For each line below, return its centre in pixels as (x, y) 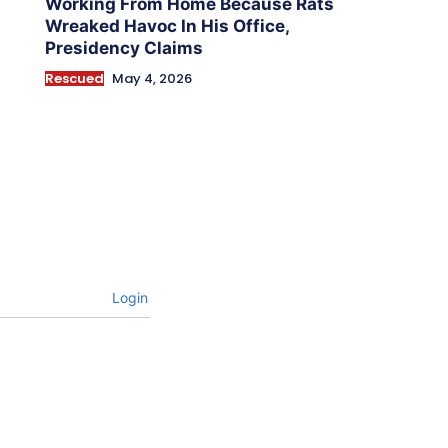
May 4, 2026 (151, 79)
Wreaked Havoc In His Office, (167, 26)
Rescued (74, 79)
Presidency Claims (123, 48)
